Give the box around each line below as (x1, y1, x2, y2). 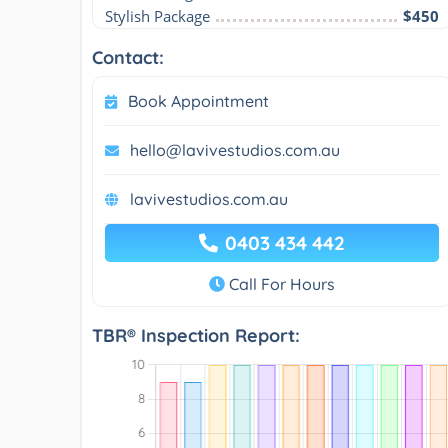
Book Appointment (128, 90, 269, 111)
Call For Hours (224, 273, 335, 294)
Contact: (92, 45, 164, 69)
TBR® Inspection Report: (92, 323, 300, 347)
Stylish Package (105, 5, 210, 26)
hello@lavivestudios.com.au (130, 139, 340, 160)
